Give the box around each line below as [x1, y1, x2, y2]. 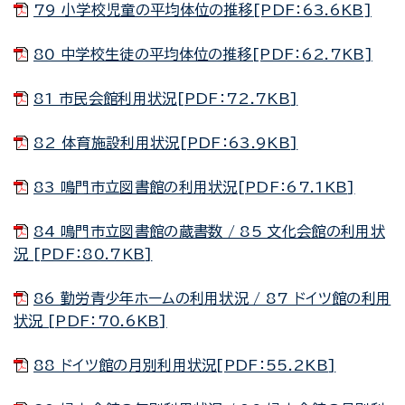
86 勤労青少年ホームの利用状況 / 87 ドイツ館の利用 [33, 291, 391, 306]
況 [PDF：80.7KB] [14, 247, 153, 261]
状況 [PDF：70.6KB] [14, 314, 167, 328]
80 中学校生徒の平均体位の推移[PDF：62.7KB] [33, 47, 372, 61]
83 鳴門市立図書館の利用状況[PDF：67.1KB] [33, 180, 355, 194]
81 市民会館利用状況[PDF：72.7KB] [33, 91, 298, 106]
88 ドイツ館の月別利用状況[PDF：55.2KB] [33, 358, 336, 372]
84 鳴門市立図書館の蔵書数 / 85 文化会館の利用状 [33, 224, 385, 239]
